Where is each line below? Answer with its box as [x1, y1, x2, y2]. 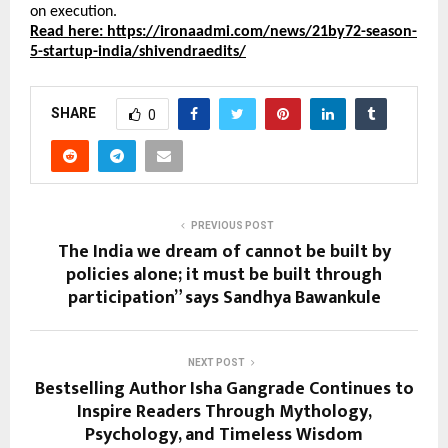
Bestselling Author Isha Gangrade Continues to [34, 374, 414, 404]
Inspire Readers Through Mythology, [76, 397, 372, 427]
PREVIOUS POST [190, 220, 274, 231]
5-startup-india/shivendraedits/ [30, 44, 246, 60]
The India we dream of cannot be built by [57, 237, 391, 267]
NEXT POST [187, 357, 245, 368]
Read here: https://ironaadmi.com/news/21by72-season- [30, 24, 417, 40]
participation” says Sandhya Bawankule [67, 283, 381, 313]
